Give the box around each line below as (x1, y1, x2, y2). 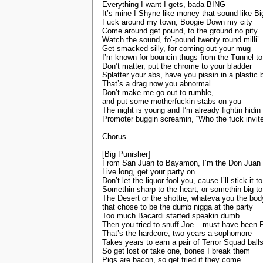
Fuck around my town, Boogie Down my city (102, 18, 252, 27)
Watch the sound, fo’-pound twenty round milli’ (102, 35, 259, 45)
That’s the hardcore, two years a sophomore (102, 229, 252, 238)
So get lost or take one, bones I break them (102, 247, 250, 256)
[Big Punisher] (102, 150, 150, 159)
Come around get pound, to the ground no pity (102, 26, 258, 36)
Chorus (102, 132, 126, 141)
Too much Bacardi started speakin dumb (102, 211, 240, 221)
